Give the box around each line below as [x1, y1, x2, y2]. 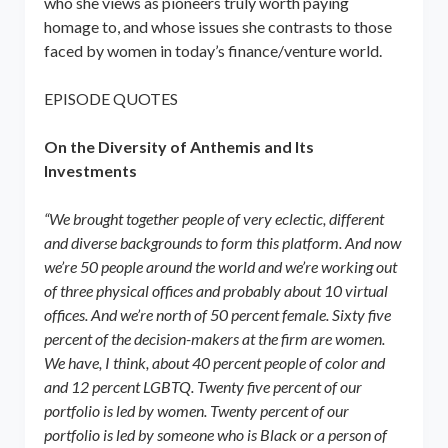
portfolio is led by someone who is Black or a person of [43, 424, 387, 444]
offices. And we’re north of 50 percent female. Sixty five [43, 304, 391, 324]
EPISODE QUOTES [43, 88, 178, 108]
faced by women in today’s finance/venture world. [43, 40, 382, 60]
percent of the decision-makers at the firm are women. [43, 328, 385, 348]
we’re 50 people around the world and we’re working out [43, 256, 397, 276]
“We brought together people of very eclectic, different [43, 208, 384, 228]
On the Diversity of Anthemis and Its [43, 136, 314, 156]
